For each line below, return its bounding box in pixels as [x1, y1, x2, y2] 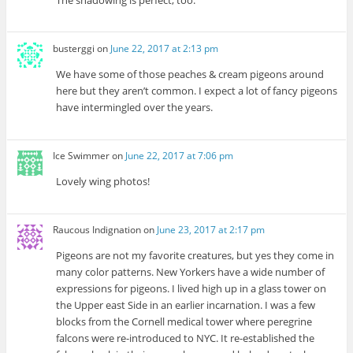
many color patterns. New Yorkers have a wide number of [56, 265, 325, 280]
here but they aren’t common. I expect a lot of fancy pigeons [56, 83, 338, 98]
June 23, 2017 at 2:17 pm [157, 223, 266, 237]
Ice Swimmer [53, 149, 110, 163]
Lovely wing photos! [56, 174, 150, 189]
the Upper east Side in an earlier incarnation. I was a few [56, 298, 316, 313]
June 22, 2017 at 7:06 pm [125, 149, 234, 163]
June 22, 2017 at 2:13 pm [110, 41, 219, 55]
